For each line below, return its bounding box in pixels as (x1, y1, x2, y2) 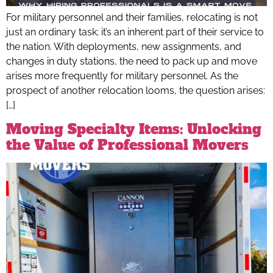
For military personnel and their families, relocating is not (6, 11, 258, 23)
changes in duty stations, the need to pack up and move (6, 55, 257, 67)
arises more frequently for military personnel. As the (6, 69, 238, 82)
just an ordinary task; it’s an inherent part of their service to (6, 26, 264, 38)
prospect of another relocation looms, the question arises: (6, 84, 265, 96)
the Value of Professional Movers (6, 136, 249, 155)
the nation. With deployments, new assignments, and (6, 40, 241, 52)
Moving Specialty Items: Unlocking (6, 120, 261, 139)
